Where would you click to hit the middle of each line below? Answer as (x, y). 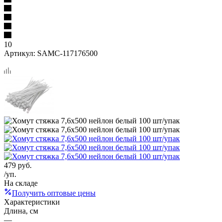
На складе (21, 183)
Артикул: (20, 53)
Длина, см (21, 211)
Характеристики (32, 202)
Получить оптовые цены (54, 193)
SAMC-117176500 (67, 53)
